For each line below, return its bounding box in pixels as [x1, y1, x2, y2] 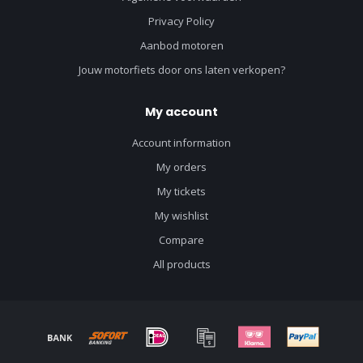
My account [145, 104, 218, 121]
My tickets [157, 184, 206, 199]
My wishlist [155, 208, 208, 224]
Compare [159, 233, 204, 248]
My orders [156, 160, 207, 175]
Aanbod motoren [139, 38, 224, 53]
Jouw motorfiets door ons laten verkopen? [78, 62, 285, 78]
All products [152, 257, 211, 272]
